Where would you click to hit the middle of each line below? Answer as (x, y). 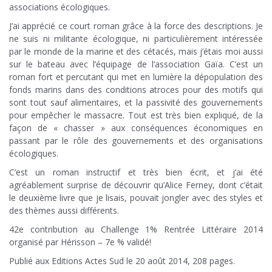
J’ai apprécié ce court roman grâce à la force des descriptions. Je (136, 26)
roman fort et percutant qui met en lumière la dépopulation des (136, 77)
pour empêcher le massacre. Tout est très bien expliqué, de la (136, 115)
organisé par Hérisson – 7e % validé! (80, 242)
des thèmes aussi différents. (64, 211)
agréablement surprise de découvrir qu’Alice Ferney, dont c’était (136, 185)
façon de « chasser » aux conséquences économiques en (136, 128)
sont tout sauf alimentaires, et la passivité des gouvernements (136, 103)
